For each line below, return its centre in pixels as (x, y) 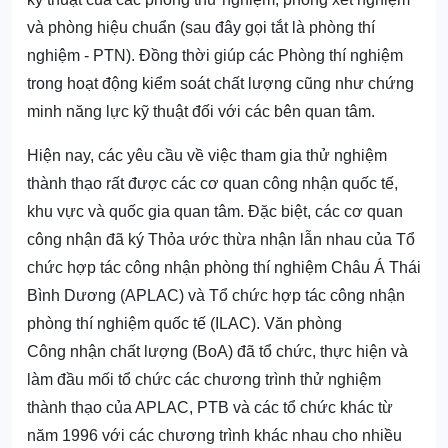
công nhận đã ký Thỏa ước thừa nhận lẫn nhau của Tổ (221, 240)
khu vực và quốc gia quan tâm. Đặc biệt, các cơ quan (215, 212)
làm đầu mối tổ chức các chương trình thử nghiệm (204, 380)
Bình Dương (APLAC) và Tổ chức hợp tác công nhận (216, 296)
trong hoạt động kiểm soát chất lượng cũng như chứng (220, 84)
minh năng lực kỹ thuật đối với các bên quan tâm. (201, 112)
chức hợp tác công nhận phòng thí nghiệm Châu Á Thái (224, 268)
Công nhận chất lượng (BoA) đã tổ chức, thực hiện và (217, 352)
